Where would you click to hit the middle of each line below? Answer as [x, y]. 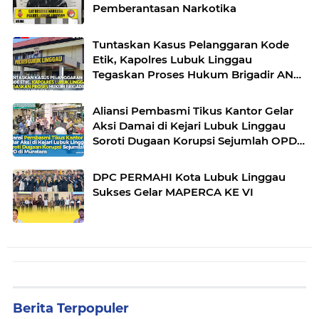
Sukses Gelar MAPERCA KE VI [173, 192]
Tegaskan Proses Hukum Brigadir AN [193, 75]
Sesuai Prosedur [136, 90]
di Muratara [124, 156]
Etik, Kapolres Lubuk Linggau [172, 60]
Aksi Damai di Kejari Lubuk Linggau [189, 126]
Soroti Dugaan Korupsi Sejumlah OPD [195, 141]
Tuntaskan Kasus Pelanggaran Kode [191, 45]
